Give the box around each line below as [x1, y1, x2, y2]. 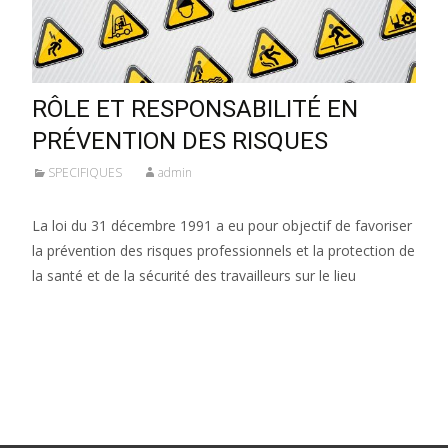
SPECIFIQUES [48, 163, 122, 181]
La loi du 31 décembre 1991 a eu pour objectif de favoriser [32, 215, 412, 235]
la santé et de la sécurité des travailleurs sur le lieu [32, 265, 356, 285]
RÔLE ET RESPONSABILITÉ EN [32, 94, 358, 123]
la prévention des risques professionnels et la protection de [32, 240, 415, 260]
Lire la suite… [32, 302, 129, 322]
